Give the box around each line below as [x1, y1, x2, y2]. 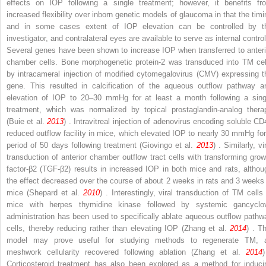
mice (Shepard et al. [7, 188, 83, 197]
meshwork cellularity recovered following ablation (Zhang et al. [7, 247, 246, 256]
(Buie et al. [7, 116, 47, 126]
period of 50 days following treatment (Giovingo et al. [7, 140, 197, 150]
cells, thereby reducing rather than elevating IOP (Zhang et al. [7, 223, 230, 233]
